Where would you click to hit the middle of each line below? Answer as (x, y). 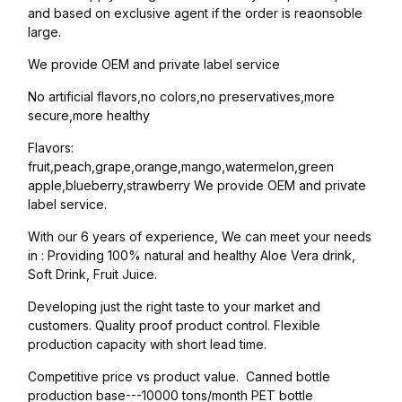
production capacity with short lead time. (147, 344)
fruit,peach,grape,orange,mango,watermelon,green (181, 166)
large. (44, 31)
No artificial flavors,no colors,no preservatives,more (181, 96)
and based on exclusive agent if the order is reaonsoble (195, 13)
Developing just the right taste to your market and (174, 306)
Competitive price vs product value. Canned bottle (179, 376)
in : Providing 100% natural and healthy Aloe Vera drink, (192, 255)
